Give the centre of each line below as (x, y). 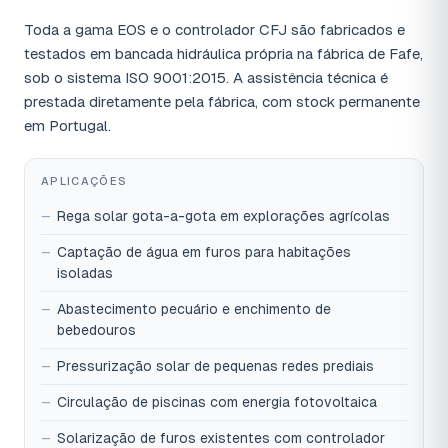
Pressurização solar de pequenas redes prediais (215, 366)
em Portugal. (67, 126)
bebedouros (96, 330)
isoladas (85, 273)
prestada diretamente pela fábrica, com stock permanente (222, 102)
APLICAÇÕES (84, 181)
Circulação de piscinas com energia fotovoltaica (217, 402)
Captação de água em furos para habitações (204, 252)
